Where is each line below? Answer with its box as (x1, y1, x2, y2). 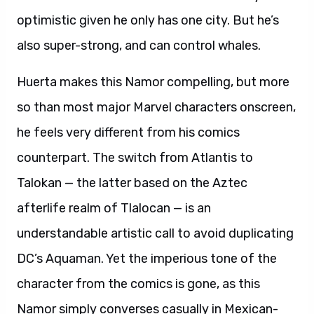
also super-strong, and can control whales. (17, 38, 261, 53)
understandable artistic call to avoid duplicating (17, 226, 294, 241)
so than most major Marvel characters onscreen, (17, 100, 296, 115)
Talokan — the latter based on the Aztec (17, 175, 247, 191)
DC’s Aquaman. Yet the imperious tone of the (17, 251, 277, 266)
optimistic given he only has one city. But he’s (17, 13, 279, 28)
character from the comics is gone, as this (17, 276, 260, 292)
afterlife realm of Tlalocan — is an (17, 200, 211, 216)
